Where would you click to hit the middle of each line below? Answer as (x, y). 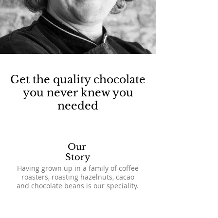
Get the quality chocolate (78, 80)
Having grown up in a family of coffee (78, 168)
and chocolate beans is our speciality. (78, 186)
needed (78, 106)
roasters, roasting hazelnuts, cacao (78, 177)
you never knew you (78, 93)
